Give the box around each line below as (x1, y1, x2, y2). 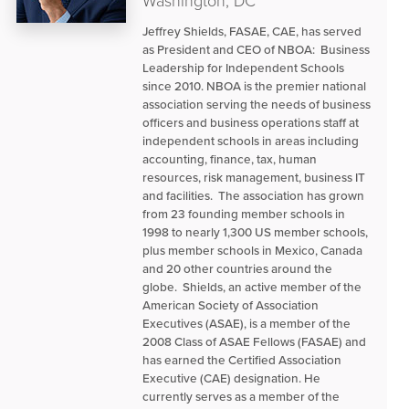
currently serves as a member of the (142, 387, 340, 405)
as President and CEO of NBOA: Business (142, 40, 370, 58)
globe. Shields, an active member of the (142, 278, 362, 296)
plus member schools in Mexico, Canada (142, 241, 362, 259)
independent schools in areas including (142, 131, 359, 150)
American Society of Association (142, 296, 319, 314)
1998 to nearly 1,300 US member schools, (142, 223, 368, 241)
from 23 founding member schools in (142, 204, 345, 223)
